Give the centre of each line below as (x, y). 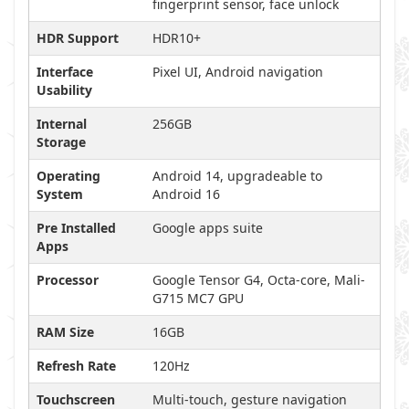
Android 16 (186, 194)
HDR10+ (177, 38)
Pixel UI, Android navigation (238, 72)
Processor (68, 280)
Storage (61, 142)
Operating (68, 176)
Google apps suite (208, 228)
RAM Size (65, 332)
